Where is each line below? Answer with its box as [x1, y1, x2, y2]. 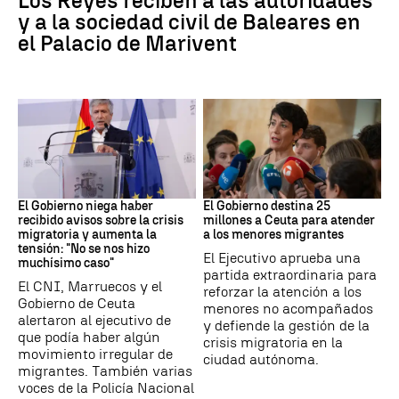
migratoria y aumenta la [18, 227, 157, 243]
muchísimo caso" [18, 256, 114, 272]
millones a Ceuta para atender [203, 213, 375, 229]
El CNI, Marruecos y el [18, 278, 162, 296]
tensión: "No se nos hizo [18, 241, 150, 257]
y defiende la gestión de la [203, 317, 370, 335]
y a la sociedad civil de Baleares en [18, 8, 361, 35]
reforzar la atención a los [203, 283, 362, 301]
